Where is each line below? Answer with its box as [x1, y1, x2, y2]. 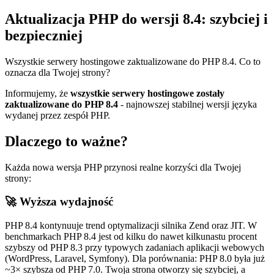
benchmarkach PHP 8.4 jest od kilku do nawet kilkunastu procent [5, 231, 257, 242]
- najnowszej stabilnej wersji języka [118, 98, 257, 109]
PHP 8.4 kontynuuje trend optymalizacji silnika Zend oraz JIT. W [5, 220, 257, 231]
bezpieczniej [5, 27, 83, 43]
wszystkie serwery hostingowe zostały [70, 87, 224, 98]
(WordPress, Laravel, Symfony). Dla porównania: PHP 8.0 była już [5, 253, 265, 264]
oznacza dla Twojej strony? [5, 67, 110, 78]
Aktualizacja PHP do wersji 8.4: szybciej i [5, 10, 268, 27]
